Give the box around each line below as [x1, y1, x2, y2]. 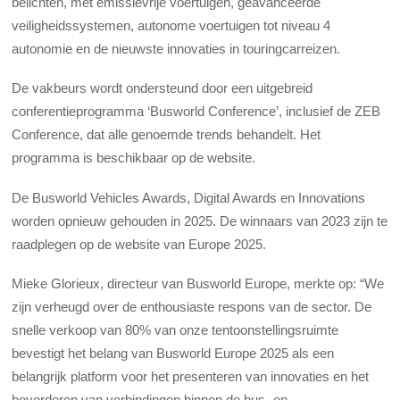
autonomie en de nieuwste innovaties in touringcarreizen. [12, 41, 341, 57]
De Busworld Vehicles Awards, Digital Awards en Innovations [12, 189, 366, 205]
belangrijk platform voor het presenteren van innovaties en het [12, 368, 370, 384]
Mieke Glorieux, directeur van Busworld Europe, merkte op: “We [12, 275, 385, 291]
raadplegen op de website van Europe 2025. [12, 236, 267, 252]
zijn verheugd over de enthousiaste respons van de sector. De [12, 298, 372, 314]
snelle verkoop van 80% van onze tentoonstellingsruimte [12, 321, 339, 337]
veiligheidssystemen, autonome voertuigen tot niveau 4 [12, 18, 331, 34]
